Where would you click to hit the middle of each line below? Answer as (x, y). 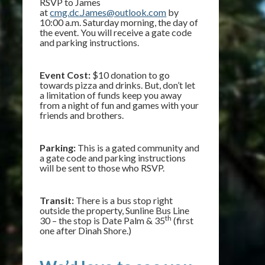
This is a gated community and (138, 148)
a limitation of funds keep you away (111, 95)
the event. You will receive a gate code (116, 32)
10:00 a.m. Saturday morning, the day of (119, 22)
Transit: (58, 200)
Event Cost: (65, 75)
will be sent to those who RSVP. (102, 168)
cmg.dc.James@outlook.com (108, 12)
